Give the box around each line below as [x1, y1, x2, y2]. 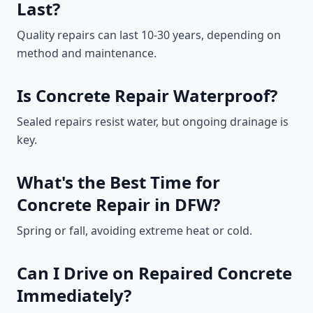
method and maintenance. [17, 45, 156, 61]
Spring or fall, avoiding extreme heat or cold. [17, 223, 252, 238]
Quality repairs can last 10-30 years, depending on [17, 27, 281, 43]
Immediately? [17, 284, 131, 307]
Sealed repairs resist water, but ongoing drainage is [17, 114, 289, 129]
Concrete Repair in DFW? [17, 193, 220, 216]
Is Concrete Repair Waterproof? [17, 84, 277, 107]
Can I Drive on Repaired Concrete [17, 261, 292, 284]
